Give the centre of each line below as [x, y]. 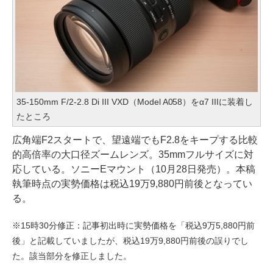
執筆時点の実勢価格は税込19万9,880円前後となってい [132, 184]
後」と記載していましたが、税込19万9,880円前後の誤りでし [130, 241]
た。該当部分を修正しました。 [72, 257]
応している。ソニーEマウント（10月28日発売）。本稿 [134, 169]
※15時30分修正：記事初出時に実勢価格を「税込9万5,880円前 [133, 226]
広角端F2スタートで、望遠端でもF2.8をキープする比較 [135, 140]
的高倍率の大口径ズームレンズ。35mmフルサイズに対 [133, 155]
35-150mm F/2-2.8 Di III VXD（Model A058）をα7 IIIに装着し [135, 102]
